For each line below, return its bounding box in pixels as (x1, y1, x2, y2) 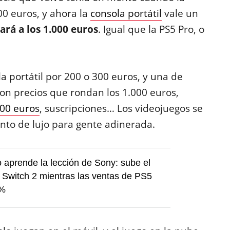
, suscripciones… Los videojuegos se (39, 102, 203, 115)
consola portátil (90, 7, 162, 20)
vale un (161, 7, 198, 20)
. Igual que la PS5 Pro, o (98, 23, 204, 36)
